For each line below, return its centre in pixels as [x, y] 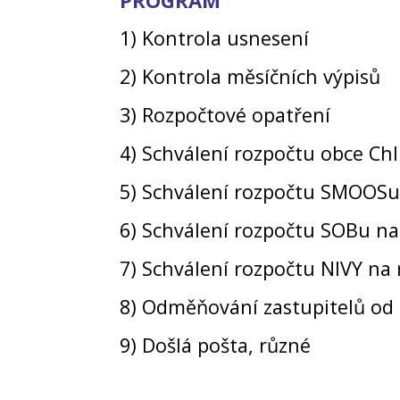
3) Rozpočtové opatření [225, 114]
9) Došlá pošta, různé [216, 345]
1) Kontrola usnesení [215, 37]
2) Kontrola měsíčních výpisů [250, 76]
